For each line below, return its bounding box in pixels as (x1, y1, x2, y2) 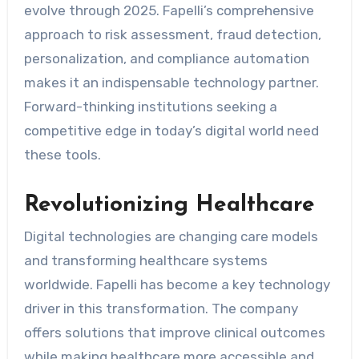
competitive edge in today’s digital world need (23, 122, 319, 139)
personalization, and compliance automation (23, 50, 309, 67)
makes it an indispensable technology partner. (23, 74, 319, 91)
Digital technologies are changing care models (23, 228, 318, 244)
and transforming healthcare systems (23, 252, 268, 268)
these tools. (23, 146, 101, 163)
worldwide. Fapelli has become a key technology (23, 276, 330, 292)
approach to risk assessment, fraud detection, (23, 26, 321, 42)
